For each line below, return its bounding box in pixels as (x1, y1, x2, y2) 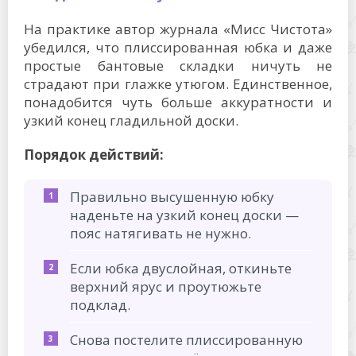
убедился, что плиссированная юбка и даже (24, 38, 332, 56)
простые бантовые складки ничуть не (24, 56, 332, 75)
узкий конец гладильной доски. (24, 111, 238, 130)
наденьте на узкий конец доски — (70, 206, 299, 224)
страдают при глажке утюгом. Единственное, (24, 75, 332, 93)
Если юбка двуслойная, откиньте (70, 259, 292, 277)
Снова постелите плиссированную (70, 331, 303, 349)
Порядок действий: (24, 145, 164, 164)
